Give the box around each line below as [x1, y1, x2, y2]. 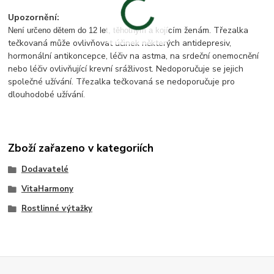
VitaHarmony [21, 183, 73, 194]
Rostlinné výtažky [21, 202, 92, 214]
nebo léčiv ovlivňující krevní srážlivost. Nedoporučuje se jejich [8, 63, 244, 75]
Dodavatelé [21, 164, 68, 176]
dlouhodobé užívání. [8, 89, 86, 101]
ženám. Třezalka [184, 24, 249, 37]
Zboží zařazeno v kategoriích [8, 140, 154, 155]
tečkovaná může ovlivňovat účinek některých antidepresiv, [8, 37, 232, 50]
